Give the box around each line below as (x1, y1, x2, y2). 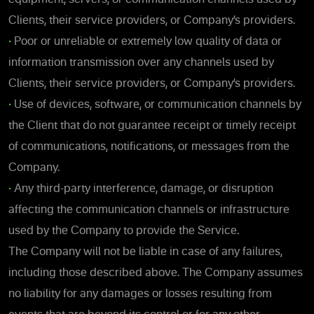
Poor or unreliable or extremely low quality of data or (14, 36, 282, 48)
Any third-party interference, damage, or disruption (14, 183, 273, 195)
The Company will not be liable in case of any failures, (8, 246, 282, 258)
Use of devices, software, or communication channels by (14, 99, 301, 111)
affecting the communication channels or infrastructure (8, 204, 289, 216)
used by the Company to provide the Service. (8, 225, 239, 237)
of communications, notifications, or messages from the (8, 141, 289, 153)
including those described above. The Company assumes (8, 267, 303, 279)
